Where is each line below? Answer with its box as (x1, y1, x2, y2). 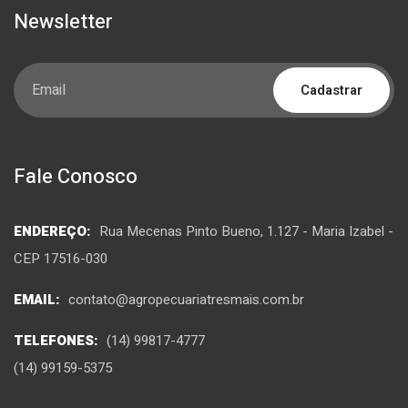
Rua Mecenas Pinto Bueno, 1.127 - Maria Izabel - (99, 221, 393, 242)
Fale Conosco (14, 162, 138, 192)
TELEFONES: (14, 331, 102, 352)
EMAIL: (14, 290, 64, 311)
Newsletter (14, 7, 113, 37)
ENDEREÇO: (14, 221, 95, 242)
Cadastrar (301, 80, 362, 101)
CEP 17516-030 (14, 249, 107, 270)
